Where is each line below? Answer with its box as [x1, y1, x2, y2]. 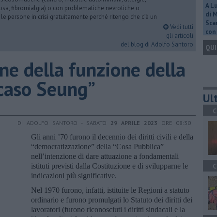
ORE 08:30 [157, 119, 191, 126]
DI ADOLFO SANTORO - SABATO [17, 119, 110, 126]
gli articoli [166, 31, 193, 40]
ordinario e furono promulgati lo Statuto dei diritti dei [31, 195, 192, 204]
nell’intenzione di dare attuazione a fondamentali [31, 152, 179, 160]
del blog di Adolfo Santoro [121, 40, 193, 48]
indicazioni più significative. [31, 171, 117, 180]
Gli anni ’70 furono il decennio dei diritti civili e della [31, 132, 193, 141]
